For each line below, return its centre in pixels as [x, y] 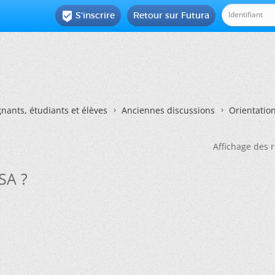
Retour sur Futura [172, 15]
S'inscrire [95, 15]
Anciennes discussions [168, 110]
